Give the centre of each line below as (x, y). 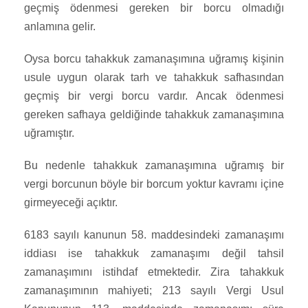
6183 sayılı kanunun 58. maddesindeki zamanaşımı (154, 235)
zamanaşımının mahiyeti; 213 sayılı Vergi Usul (154, 291)
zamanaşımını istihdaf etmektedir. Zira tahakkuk (154, 272)
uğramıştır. (49, 133)
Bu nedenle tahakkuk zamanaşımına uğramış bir (154, 166)
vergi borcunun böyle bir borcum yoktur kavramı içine (154, 184)
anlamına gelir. (60, 27)
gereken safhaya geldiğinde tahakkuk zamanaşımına (154, 115)
